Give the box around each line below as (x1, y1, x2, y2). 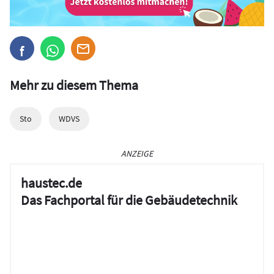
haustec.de (21, 174, 82, 191)
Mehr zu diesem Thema (10, 76, 138, 94)
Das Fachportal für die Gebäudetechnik (21, 191, 237, 209)
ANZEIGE (121, 147, 153, 159)
